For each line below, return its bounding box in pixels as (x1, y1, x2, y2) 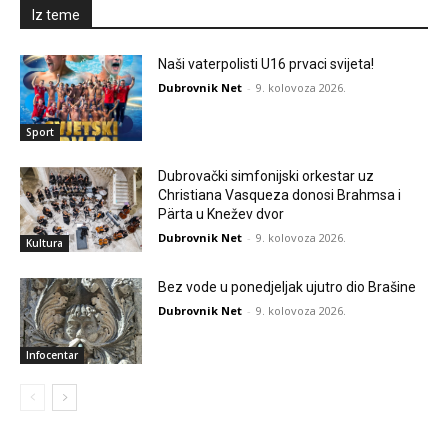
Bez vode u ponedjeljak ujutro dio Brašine (158, 279, 417, 296)
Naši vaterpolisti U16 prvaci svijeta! (158, 56, 375, 72)
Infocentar (26, 348, 78, 363)
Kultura (26, 236, 63, 251)
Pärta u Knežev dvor (158, 205, 285, 222)
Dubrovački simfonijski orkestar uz (158, 167, 375, 184)
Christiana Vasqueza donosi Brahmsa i (158, 186, 402, 203)
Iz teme (32, 7, 80, 23)
